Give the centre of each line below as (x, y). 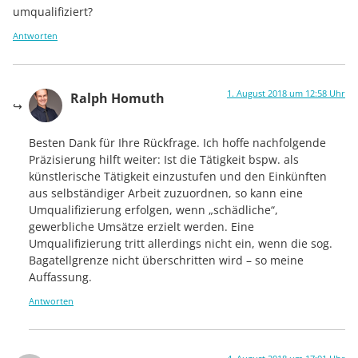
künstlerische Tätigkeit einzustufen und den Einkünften (178, 176)
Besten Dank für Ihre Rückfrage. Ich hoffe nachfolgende (177, 142)
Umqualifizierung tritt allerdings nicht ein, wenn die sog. (181, 243)
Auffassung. (60, 276)
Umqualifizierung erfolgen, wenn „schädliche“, (153, 209)
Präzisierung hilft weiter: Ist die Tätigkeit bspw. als (164, 159)
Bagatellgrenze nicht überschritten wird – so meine (166, 260)
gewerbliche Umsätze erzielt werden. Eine (141, 226)
